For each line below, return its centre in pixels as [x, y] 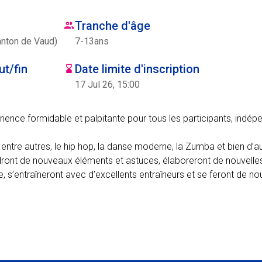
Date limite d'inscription [137, 69]
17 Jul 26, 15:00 [107, 84]
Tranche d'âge [113, 25]
